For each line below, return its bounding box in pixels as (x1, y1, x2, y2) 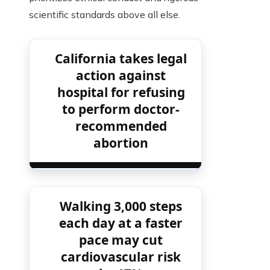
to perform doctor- (62, 101, 180, 118)
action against (76, 67, 166, 84)
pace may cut (79, 231, 163, 249)
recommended (75, 118, 167, 135)
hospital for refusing (57, 84, 185, 101)
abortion (93, 134, 149, 152)
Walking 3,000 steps (60, 198, 183, 215)
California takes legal (55, 50, 187, 67)
